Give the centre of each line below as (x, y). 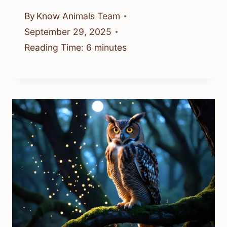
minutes (110, 48)
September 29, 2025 (68, 32)
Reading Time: (54, 48)
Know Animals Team (79, 16)
